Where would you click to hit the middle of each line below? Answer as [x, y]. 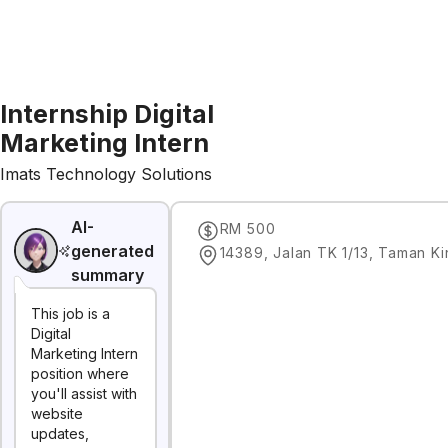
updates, [60, 433]
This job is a [70, 313]
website [57, 413]
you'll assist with [84, 393]
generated [113, 250]
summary [108, 274]
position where [80, 373]
